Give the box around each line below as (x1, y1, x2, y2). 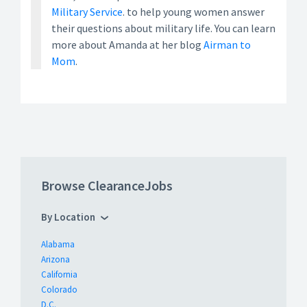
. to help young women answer (123, 5, 265, 19)
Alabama (41, 238, 75, 250)
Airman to (204, 38, 251, 51)
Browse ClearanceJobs (41, 177, 173, 194)
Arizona (41, 254, 70, 265)
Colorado (41, 284, 77, 295)
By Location (41, 210, 95, 223)
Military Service (51, 5, 123, 19)
